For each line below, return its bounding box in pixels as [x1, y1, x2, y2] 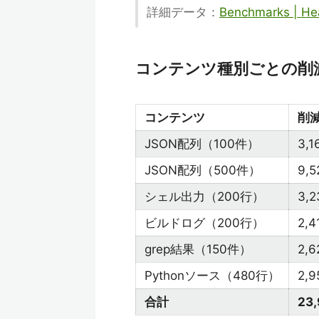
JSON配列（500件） [145, 163, 261, 177]
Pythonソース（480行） [145, 268, 280, 283]
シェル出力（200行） [145, 189, 264, 204]
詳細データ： [147, 5, 219, 19]
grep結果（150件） [145, 242, 251, 256]
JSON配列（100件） [145, 137, 259, 151]
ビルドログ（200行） [145, 216, 264, 230]
